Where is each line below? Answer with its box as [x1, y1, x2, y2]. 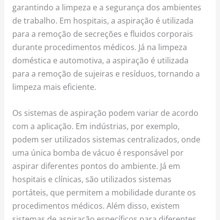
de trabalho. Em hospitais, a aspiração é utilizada [12, 14, 194, 26]
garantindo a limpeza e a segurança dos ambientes [12, 1, 202, 13]
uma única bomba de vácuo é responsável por [12, 147, 184, 159]
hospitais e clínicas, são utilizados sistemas [12, 173, 172, 185]
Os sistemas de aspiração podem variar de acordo [12, 107, 199, 119]
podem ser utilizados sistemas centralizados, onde [12, 134, 201, 145]
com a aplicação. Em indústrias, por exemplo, [12, 120, 180, 132]
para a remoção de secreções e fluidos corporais [12, 27, 193, 39]
